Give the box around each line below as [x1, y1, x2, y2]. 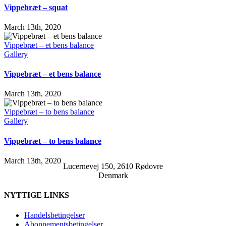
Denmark [98, 171, 128, 180]
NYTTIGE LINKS [4, 191, 69, 200]
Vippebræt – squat [4, 3, 68, 12]
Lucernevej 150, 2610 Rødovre [63, 162, 163, 171]
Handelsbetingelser [24, 210, 85, 219]
